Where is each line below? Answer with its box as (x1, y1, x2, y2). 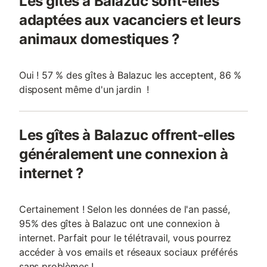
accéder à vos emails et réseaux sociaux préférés (19, 246, 238, 258)
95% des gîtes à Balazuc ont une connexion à (19, 218, 220, 229)
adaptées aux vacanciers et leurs (19, 11, 241, 29)
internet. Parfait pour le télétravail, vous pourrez (19, 232, 232, 244)
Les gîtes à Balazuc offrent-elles (19, 126, 235, 144)
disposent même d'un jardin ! (19, 83, 149, 95)
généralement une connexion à (19, 145, 228, 163)
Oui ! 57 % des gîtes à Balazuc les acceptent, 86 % (19, 69, 242, 81)
